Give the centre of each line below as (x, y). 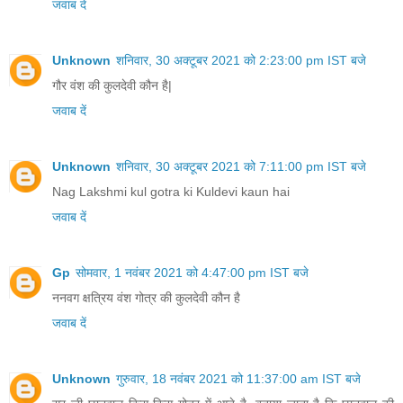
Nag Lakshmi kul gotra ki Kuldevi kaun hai (171, 192)
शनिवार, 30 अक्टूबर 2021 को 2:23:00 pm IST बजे (241, 61)
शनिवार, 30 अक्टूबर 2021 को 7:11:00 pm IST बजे (241, 167)
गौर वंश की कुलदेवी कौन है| (112, 86)
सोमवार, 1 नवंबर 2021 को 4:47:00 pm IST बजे (192, 273)
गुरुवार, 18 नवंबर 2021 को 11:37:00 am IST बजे (238, 379)
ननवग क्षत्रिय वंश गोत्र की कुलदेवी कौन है (146, 298)
